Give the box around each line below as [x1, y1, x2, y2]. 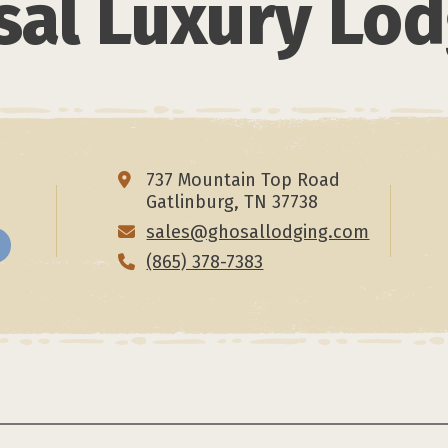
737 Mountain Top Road [146, 169, 341, 192]
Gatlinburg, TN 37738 [146, 191, 319, 214]
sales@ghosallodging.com [146, 221, 370, 244]
